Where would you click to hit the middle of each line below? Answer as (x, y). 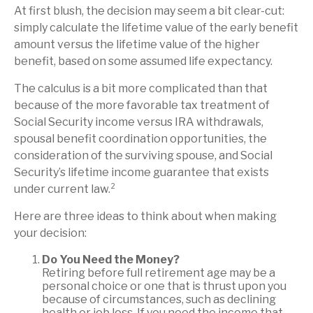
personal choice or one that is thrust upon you (164, 286)
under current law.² (65, 189)
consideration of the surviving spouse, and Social (143, 155)
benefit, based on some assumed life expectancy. (143, 61)
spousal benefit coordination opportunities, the (140, 139)
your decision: (50, 233)
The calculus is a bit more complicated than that (141, 88)
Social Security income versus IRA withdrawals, (139, 122)
